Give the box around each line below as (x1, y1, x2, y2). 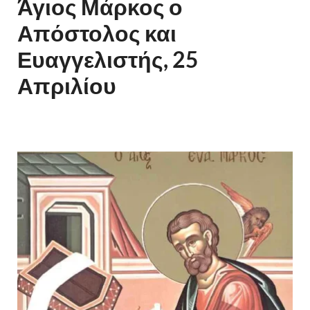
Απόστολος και (17, 19, 176, 47)
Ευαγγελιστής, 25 (17, 46, 199, 73)
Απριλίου (17, 72, 116, 100)
